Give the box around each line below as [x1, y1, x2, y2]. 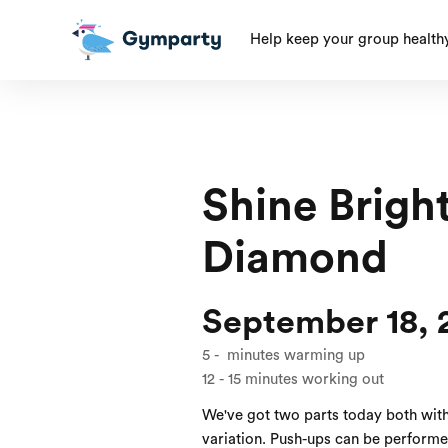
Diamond [202, 236, 388, 280]
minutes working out [245, 372, 384, 387]
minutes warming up [227, 348, 365, 363]
